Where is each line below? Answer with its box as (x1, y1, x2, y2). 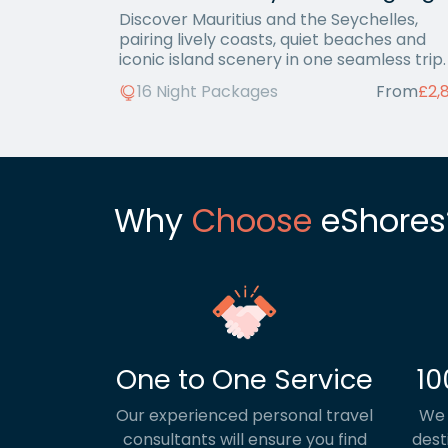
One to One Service (116, 361, 373, 399)
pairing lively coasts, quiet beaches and (119, 28, 426, 51)
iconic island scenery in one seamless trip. (119, 48, 446, 71)
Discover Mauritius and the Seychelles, (119, 8, 418, 31)
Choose (192, 198, 312, 244)
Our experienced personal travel (116, 404, 373, 428)
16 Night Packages (137, 80, 278, 104)
